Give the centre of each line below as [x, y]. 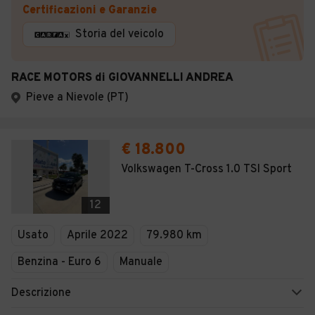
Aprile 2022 [97, 236]
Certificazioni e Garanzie [90, 11]
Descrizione [41, 293]
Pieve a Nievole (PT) [77, 98]
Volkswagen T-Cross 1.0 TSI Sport [206, 169]
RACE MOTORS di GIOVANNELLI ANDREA [122, 78]
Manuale [141, 262]
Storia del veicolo [120, 34]
